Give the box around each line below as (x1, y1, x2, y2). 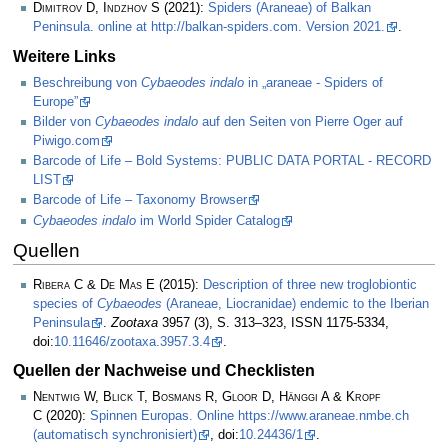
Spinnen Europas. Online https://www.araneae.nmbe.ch (90, 409, 409, 424)
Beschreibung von (33, 75, 141, 90)
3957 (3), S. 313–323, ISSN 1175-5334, (158, 316, 389, 330)
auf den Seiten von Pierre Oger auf (198, 114, 403, 129)
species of (33, 297, 97, 311)
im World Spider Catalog (136, 213, 280, 228)
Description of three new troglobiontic (203, 278, 417, 292)
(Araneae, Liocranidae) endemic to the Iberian (162, 297, 429, 311)
